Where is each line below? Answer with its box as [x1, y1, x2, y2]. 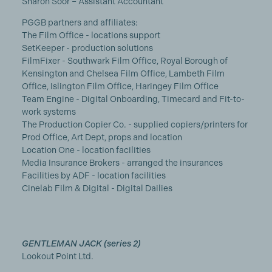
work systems [21, 107, 76, 117]
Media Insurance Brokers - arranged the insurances [21, 158, 223, 168]
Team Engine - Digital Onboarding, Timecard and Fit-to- [21, 94, 245, 104]
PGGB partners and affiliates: [21, 18, 138, 27]
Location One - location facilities [21, 145, 151, 155]
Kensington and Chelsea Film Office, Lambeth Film [21, 69, 225, 78]
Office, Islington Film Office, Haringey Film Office [21, 81, 219, 91]
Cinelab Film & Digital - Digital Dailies [21, 183, 172, 193]
